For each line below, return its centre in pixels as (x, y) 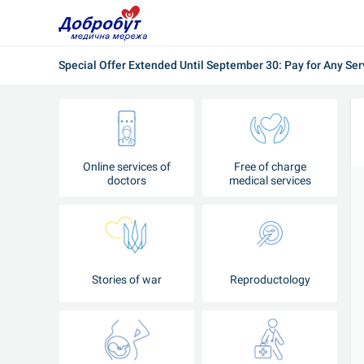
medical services (270, 180)
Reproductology (270, 279)
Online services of (127, 167)
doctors (127, 180)
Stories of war (127, 279)
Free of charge (270, 167)
